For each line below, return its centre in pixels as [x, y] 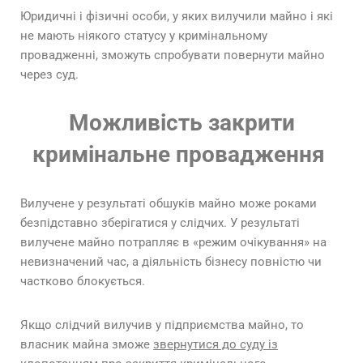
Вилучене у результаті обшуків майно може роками [169, 204]
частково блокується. [83, 282]
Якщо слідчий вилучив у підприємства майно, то [162, 325]
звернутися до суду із [216, 345]
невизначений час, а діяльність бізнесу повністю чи [171, 262]
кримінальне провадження [179, 155]
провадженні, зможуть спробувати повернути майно [173, 56]
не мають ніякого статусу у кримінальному [144, 36]
